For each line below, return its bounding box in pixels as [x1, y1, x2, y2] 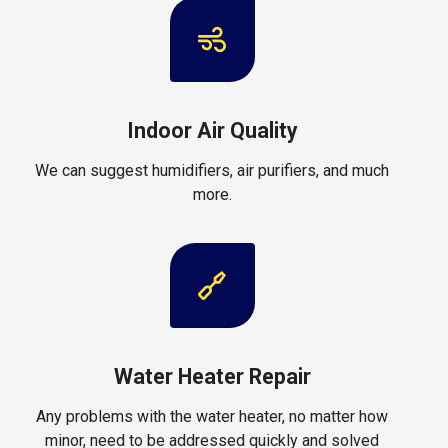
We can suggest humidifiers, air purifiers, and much [35, 160, 389, 180]
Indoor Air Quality [126, 117, 298, 143]
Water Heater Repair [113, 363, 311, 389]
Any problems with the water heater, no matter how [36, 406, 388, 426]
